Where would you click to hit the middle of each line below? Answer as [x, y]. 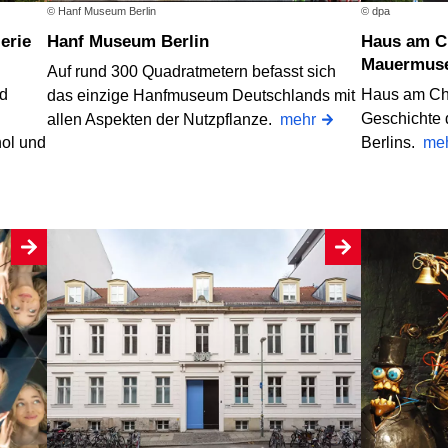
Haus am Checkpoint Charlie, [366, 41]
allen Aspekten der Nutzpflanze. [164, 119]
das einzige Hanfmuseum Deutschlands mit [201, 95]
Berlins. [391, 142]
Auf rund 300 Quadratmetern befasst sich [192, 71]
